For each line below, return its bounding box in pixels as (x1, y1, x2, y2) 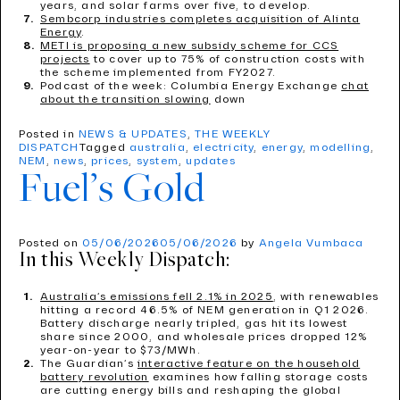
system (136, 154, 179, 168)
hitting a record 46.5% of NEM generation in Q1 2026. (40, 304, 370, 317)
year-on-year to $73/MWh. (40, 344, 201, 357)
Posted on (19, 237, 82, 250)
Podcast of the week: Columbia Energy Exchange (40, 79, 342, 93)
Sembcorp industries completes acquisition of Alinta (40, 12, 361, 26)
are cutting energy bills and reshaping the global (40, 384, 341, 397)
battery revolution (40, 371, 149, 384)
